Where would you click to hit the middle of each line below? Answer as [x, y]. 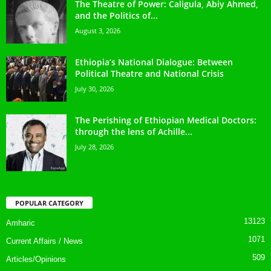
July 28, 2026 [94, 146]
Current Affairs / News [44, 241]
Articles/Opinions [36, 259]
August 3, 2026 [98, 30]
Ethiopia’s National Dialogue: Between [154, 62]
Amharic [21, 223]
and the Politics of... [116, 15]
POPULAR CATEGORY [49, 203]
